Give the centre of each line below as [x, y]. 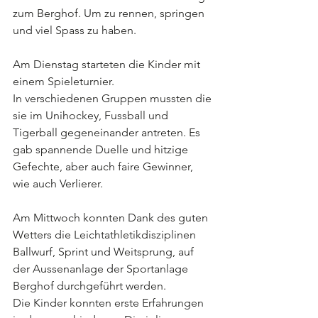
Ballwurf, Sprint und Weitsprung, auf [105, 252]
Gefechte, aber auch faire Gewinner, [104, 166]
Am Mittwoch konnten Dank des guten [112, 218]
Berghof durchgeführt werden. [89, 286]
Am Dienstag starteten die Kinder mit [108, 64]
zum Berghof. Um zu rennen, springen [110, 13]
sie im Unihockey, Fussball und [92, 115]
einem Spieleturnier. [64, 81]
